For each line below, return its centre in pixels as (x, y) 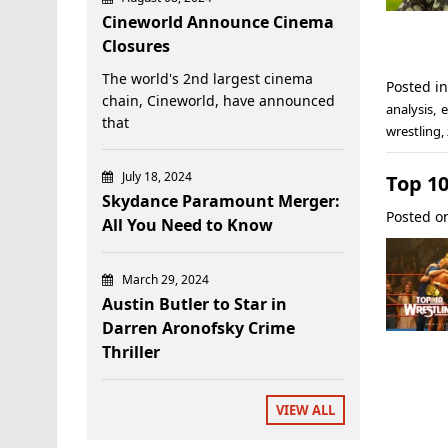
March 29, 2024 (165, 279)
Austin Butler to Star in (194, 303)
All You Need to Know (187, 224)
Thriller (131, 351)
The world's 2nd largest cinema (207, 78)
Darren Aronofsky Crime (198, 327)
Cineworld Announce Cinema (218, 21)
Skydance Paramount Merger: (221, 200)
